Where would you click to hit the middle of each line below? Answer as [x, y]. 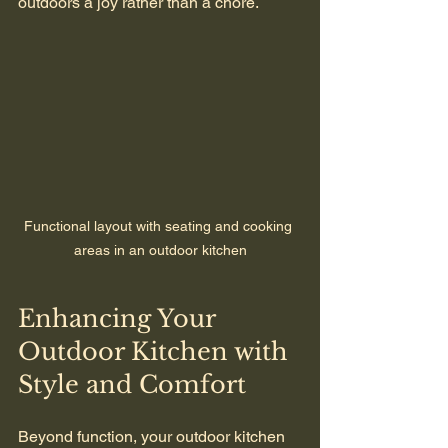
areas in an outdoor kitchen [160, 250]
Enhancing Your [120, 319]
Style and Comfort [132, 385]
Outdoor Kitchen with [156, 352]
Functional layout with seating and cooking [160, 226]
